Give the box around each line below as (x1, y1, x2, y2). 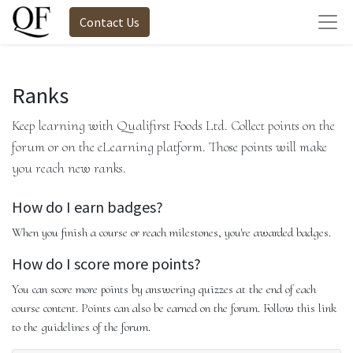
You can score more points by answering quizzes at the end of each (12, 281, 316, 297)
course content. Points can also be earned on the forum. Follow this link (12, 300, 336, 316)
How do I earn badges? (12, 197, 163, 217)
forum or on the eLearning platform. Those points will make (12, 138, 327, 155)
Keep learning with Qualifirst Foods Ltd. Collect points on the (12, 117, 335, 134)
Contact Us (79, 14, 139, 30)
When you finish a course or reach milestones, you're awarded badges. (12, 225, 331, 240)
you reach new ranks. (12, 159, 126, 176)
